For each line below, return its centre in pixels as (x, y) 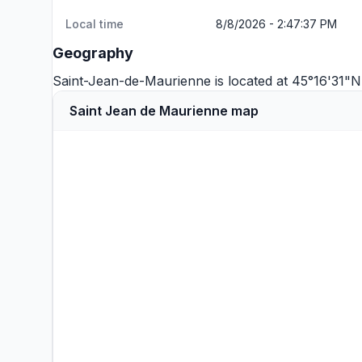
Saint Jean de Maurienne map (164, 111)
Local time (95, 24)
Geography (93, 53)
